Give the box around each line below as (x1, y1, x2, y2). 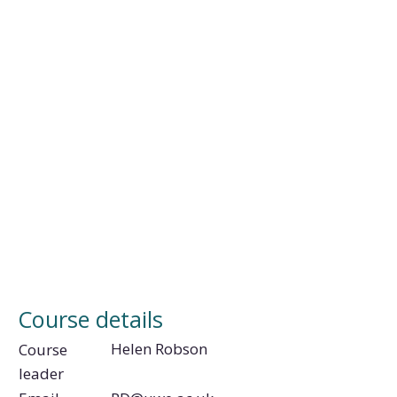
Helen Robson (111, 339, 208, 360)
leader (18, 362, 64, 384)
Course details (18, 304, 164, 335)
